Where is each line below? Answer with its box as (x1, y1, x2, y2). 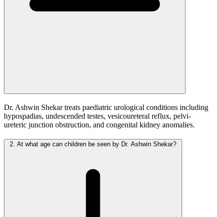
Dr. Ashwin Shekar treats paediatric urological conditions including (4, 103, 208, 111)
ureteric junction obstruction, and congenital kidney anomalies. (4, 120, 195, 129)
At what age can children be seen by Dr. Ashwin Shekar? (15, 140, 176, 148)
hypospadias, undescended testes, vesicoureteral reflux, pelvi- (4, 111, 191, 120)
